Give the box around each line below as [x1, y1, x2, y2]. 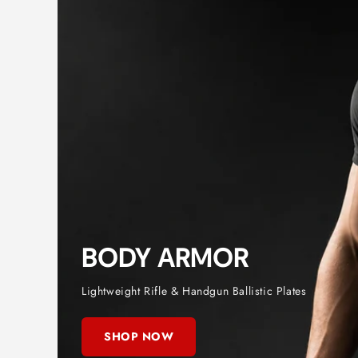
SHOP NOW [104, 328, 173, 344]
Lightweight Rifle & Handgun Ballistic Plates [82, 283, 307, 299]
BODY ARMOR [82, 241, 249, 275]
